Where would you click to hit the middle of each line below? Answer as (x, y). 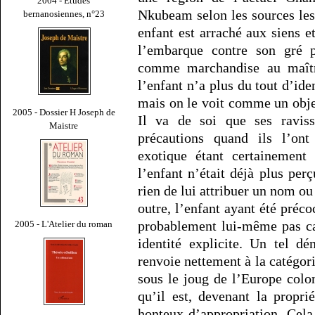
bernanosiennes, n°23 (64, 13)
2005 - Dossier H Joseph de (64, 112)
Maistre (64, 125)
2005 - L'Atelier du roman (64, 224)
